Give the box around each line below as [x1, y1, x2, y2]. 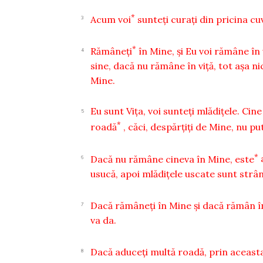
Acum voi [90, 13, 131, 25]
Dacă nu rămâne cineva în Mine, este [90, 153, 255, 165]
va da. [90, 214, 117, 226]
